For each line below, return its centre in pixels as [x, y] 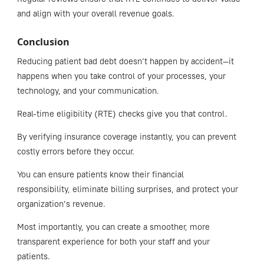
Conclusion [44, 42]
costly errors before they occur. [77, 151]
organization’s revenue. [62, 204]
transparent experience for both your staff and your [113, 241]
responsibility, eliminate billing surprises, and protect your [127, 189]
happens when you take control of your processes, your [121, 76]
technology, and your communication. [89, 90]
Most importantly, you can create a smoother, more [113, 227]
